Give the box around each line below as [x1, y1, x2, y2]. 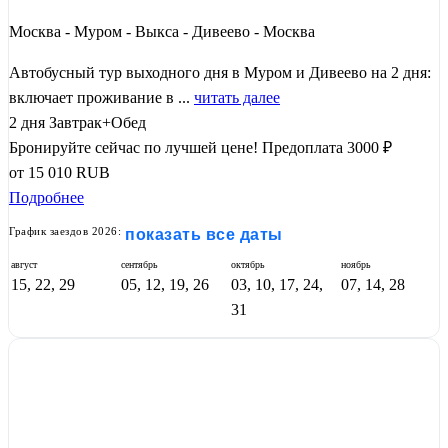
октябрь [231, 259, 265, 270]
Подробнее [9, 189, 84, 206]
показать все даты [125, 226, 283, 243]
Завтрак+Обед [49, 114, 146, 131]
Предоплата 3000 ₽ [262, 139, 392, 156]
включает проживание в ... [9, 89, 194, 106]
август [11, 259, 37, 270]
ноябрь [341, 259, 371, 270]
